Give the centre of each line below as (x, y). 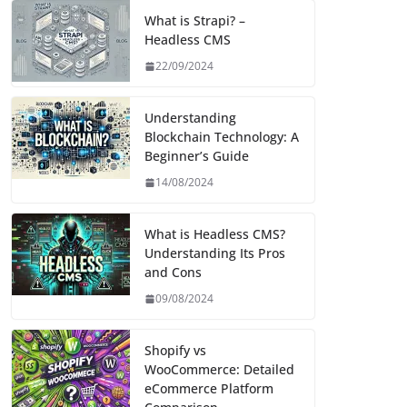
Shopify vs (175, 351)
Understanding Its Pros (215, 253)
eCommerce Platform (209, 389)
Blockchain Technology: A (222, 137)
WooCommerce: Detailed (219, 370)
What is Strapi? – (195, 21)
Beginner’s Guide (197, 156)
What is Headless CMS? (215, 234)
